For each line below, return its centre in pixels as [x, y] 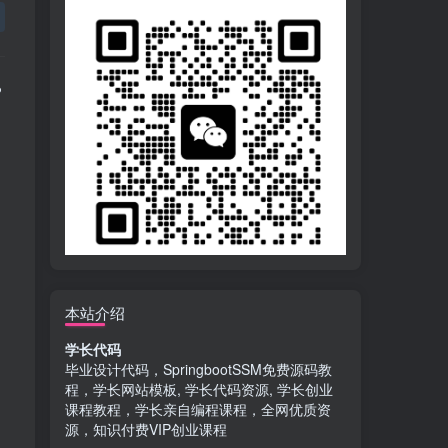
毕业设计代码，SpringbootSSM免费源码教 [198, 368]
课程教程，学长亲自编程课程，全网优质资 [198, 408]
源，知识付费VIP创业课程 [146, 428]
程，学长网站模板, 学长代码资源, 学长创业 [199, 388]
